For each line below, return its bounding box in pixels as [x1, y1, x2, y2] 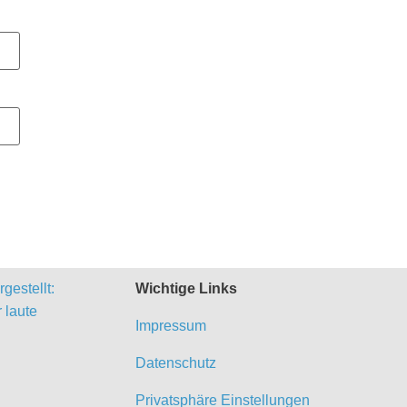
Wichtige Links [134, 281, 237, 297]
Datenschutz [134, 355, 216, 372]
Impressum [134, 318, 206, 334]
